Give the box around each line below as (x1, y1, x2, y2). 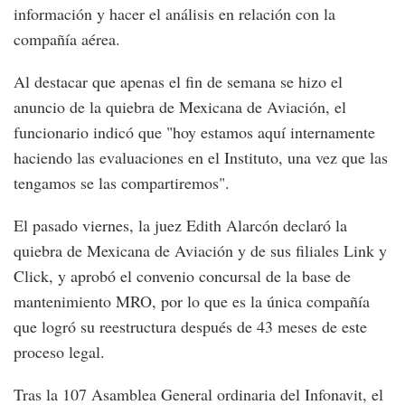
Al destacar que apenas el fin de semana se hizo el (14, 71, 343, 93)
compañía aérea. (14, 28, 120, 51)
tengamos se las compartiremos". (14, 172, 230, 194)
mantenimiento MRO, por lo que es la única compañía (14, 290, 370, 313)
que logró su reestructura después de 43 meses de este (14, 316, 367, 338)
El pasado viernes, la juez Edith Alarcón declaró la (14, 214, 347, 237)
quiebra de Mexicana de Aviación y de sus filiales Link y (14, 240, 387, 262)
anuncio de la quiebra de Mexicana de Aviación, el (14, 96, 346, 118)
